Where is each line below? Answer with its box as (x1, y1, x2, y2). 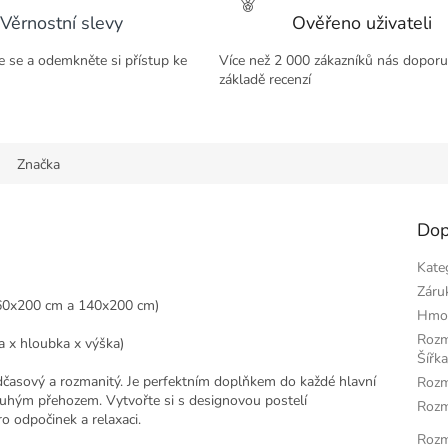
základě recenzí (219, 70, 311, 90)
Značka (17, 155, 60, 175)
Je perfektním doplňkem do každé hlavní (127, 372, 376, 392)
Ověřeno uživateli (292, 11, 432, 36)
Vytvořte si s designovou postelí (102, 391, 307, 411)
